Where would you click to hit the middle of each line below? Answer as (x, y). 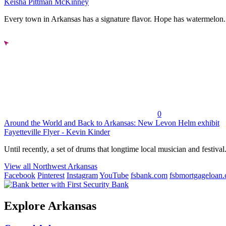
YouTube (114, 176)
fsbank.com (149, 176)
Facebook (20, 176)
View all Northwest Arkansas (51, 166)
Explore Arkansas (50, 206)
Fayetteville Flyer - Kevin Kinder (57, 132)
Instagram (82, 176)
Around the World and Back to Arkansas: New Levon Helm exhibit (112, 123)
